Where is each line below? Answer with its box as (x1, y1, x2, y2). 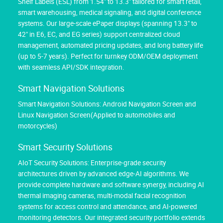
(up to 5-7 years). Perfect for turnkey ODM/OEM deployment (18, 52, 198, 60)
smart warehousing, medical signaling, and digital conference (18, 8, 201, 16)
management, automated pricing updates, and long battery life (18, 41, 203, 49)
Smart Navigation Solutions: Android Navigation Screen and (18, 100, 196, 108)
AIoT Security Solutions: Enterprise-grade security (18, 158, 166, 167)
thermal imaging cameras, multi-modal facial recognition (18, 191, 186, 200)
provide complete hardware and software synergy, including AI (18, 180, 204, 189)
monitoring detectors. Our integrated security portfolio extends (18, 213, 205, 222)
